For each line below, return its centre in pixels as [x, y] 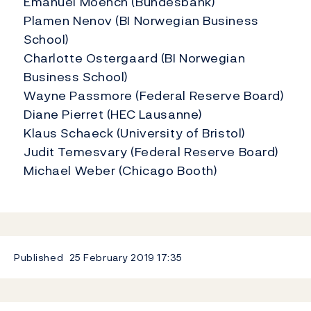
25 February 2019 [112, 258]
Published [39, 258]
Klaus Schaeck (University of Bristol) [135, 133]
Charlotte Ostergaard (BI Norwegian [135, 58]
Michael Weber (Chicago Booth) [121, 171]
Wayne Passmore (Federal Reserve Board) [154, 96]
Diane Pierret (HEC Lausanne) [113, 115]
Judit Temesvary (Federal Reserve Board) [151, 152]
